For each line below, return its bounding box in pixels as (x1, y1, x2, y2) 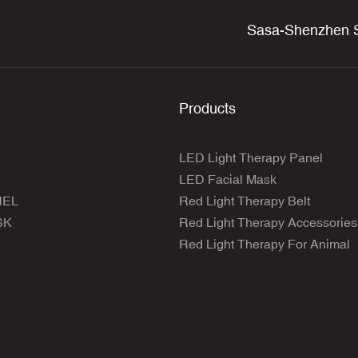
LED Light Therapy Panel (179, 149, 323, 165)
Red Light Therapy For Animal (179, 236, 350, 251)
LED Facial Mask (179, 171, 276, 186)
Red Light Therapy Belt (179, 193, 310, 208)
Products (179, 99, 236, 117)
